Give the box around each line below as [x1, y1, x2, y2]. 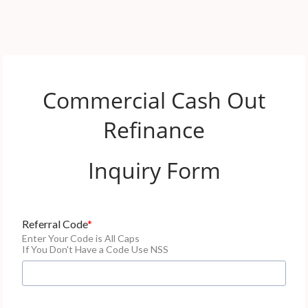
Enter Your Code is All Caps [22, 232, 140, 244]
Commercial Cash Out [43, 85, 265, 115]
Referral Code [22, 217, 87, 230]
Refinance [103, 115, 205, 144]
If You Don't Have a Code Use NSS [22, 243, 168, 255]
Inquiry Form [87, 155, 221, 185]
